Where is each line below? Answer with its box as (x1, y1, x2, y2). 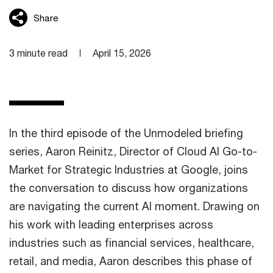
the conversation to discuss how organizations (9, 181, 248, 194)
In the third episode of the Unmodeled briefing (9, 126, 243, 140)
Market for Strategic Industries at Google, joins (9, 163, 248, 176)
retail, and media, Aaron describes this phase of (9, 254, 252, 268)
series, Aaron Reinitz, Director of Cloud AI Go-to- (9, 144, 257, 158)
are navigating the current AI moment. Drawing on (9, 199, 260, 213)
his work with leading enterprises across (9, 218, 213, 231)
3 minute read (9, 47, 68, 58)
